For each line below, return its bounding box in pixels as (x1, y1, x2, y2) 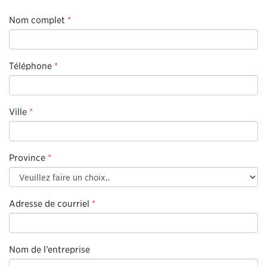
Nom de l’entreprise (9, 243, 90, 255)
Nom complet (9, 14, 65, 26)
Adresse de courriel (9, 197, 89, 209)
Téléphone (9, 60, 52, 72)
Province (9, 151, 48, 163)
